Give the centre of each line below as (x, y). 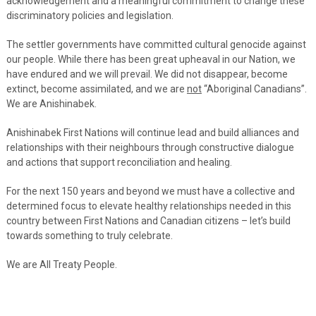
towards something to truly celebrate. (89, 235)
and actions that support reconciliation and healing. (119, 162)
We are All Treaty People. (61, 264)
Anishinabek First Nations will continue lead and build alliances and (152, 132)
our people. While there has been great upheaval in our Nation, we (151, 59)
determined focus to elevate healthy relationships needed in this (148, 206)
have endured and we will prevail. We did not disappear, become (147, 74)
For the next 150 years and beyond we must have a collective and (150, 191)
